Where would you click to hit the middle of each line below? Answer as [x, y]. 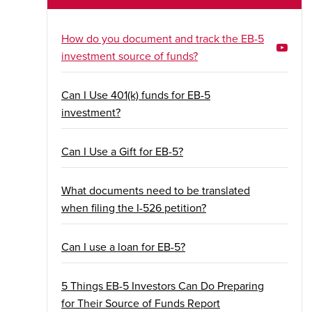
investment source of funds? [130, 56]
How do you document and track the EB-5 [163, 38]
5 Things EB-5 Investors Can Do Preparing [163, 286]
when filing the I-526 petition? [134, 208]
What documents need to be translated [156, 190]
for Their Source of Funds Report [141, 303]
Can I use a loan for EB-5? [123, 247]
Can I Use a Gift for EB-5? [122, 151]
